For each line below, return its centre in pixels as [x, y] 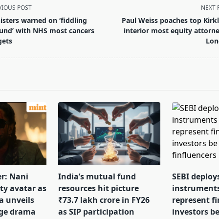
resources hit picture [99, 188]
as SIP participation [97, 212]
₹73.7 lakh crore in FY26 [104, 200]
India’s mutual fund [97, 177]
